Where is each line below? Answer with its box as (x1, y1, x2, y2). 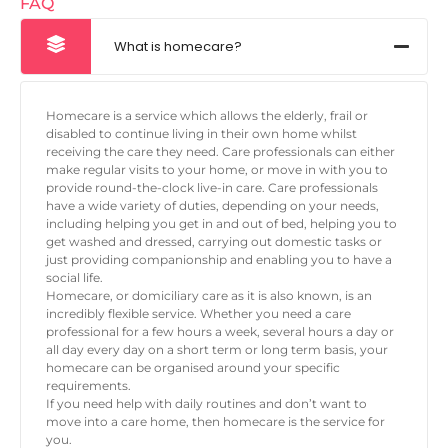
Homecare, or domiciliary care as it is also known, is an (46, 288, 372, 304)
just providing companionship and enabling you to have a (46, 252, 392, 268)
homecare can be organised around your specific (46, 360, 340, 376)
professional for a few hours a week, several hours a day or (46, 324, 394, 340)
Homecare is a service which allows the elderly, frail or (46, 108, 368, 124)
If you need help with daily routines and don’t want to (46, 396, 367, 412)
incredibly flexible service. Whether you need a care (46, 306, 351, 322)
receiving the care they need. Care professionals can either (46, 144, 395, 160)
